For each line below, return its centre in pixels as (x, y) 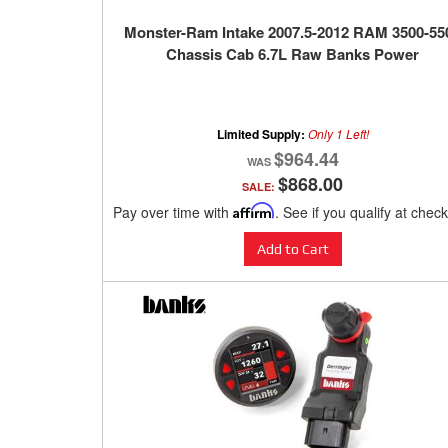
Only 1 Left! (338, 134)
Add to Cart (292, 249)
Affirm (254, 211)
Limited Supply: (262, 134)
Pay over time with (173, 212)
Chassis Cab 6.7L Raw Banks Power (292, 54)
